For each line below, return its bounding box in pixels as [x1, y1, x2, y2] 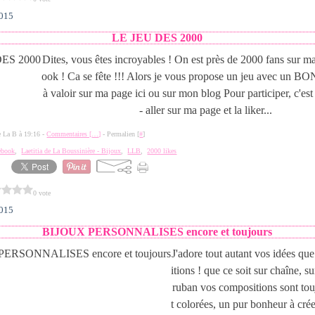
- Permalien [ [101, 130, 140, 138]
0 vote [33, 188, 51, 197]
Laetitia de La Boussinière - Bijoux [21, 147, 122, 155]
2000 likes [147, 147, 177, 155]
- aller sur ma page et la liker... [139, 104, 273, 116]
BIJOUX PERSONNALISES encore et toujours [41, 226, 272, 238]
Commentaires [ [46, 130, 92, 138]
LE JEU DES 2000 [111, 32, 202, 44]
